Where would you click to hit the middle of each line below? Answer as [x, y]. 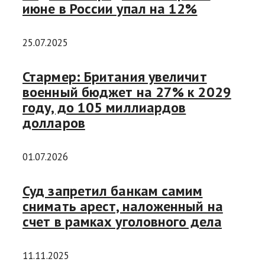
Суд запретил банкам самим [113, 191]
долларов [54, 123]
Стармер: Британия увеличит [115, 77]
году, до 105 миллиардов [104, 108]
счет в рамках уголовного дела [122, 222]
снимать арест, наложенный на [123, 206]
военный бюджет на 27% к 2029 [127, 92]
